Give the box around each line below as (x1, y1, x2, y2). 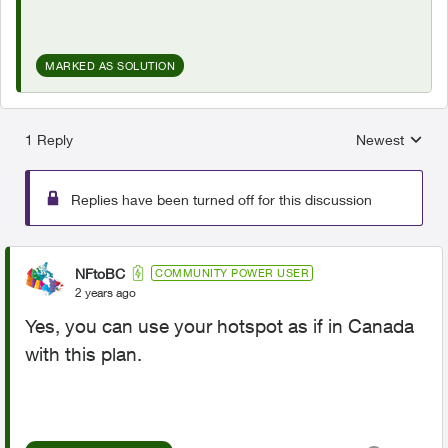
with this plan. (25, 343, 142, 365)
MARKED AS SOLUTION (45, 59, 175, 72)
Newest (356, 131, 404, 148)
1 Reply (25, 131, 73, 148)
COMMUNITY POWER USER (155, 266, 309, 279)
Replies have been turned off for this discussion (71, 191, 372, 208)
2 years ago (75, 284, 136, 300)
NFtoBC (75, 264, 125, 282)
